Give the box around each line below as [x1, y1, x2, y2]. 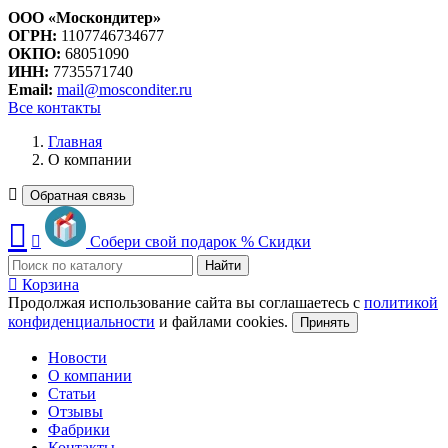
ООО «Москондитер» [8, 8, 161, 26]
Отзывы [48, 402, 103, 420]
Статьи [48, 384, 96, 402]
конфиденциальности [8, 312, 155, 330]
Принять [300, 314, 350, 330]
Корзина [22, 275, 79, 293]
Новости [48, 348, 107, 366]
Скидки [254, 232, 311, 250]
